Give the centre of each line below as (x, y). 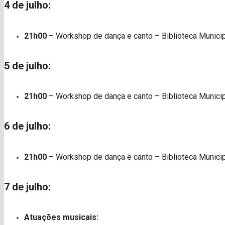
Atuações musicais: (61, 217)
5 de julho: (27, 66)
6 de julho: (27, 126)
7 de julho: (27, 187)
